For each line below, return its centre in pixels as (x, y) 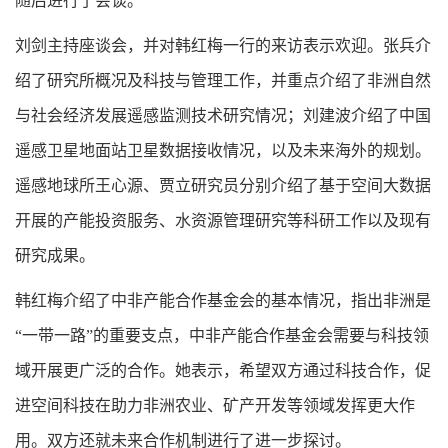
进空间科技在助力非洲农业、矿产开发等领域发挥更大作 (215, 406)
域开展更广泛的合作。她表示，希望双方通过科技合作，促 (223, 371)
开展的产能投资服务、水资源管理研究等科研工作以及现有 (223, 221)
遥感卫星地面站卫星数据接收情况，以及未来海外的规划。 (223, 151)
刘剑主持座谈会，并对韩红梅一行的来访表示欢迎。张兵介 (223, 46)
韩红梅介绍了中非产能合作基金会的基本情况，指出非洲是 (223, 301)
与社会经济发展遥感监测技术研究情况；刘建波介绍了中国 (223, 116)
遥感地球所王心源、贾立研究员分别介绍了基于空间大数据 (223, 186)
